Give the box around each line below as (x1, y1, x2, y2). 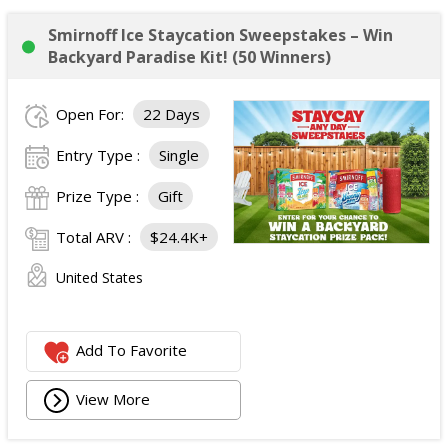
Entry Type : (56, 145, 144, 165)
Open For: (56, 104, 128, 124)
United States (56, 268, 143, 287)
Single (159, 145, 199, 165)
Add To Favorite (76, 340, 188, 361)
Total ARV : (56, 227, 135, 247)
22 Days (143, 104, 200, 124)
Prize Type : (56, 186, 143, 206)
